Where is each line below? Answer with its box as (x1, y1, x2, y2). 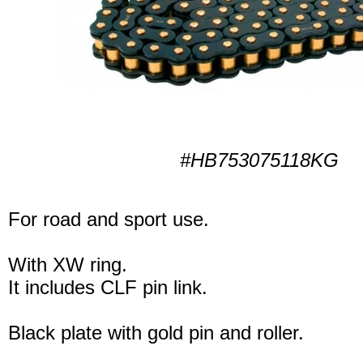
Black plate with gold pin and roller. (8, 321, 304, 344)
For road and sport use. (8, 207, 209, 230)
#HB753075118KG (180, 148, 339, 171)
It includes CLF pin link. (8, 275, 207, 298)
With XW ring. (8, 253, 127, 275)
